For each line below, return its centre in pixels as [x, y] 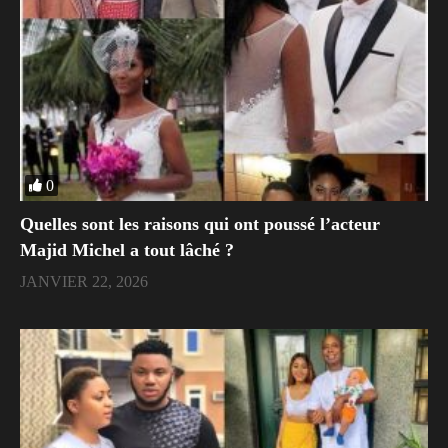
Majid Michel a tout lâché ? [127, 249]
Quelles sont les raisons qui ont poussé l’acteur [200, 223]
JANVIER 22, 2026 [84, 281]
